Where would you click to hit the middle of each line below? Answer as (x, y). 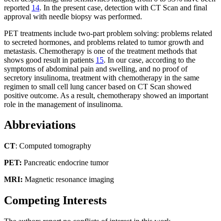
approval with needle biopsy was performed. (73, 16)
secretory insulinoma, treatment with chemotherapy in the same (102, 77)
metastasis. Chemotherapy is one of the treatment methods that (100, 51)
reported (18, 7)
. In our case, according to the (149, 60)
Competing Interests (55, 201)
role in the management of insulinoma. (63, 104)
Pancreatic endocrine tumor (65, 163)
